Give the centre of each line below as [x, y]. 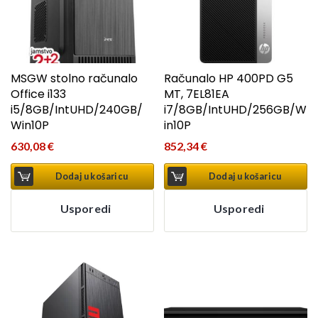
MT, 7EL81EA [197, 94]
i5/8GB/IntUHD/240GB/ [77, 110]
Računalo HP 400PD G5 [229, 79]
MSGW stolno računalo [74, 79]
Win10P [30, 126]
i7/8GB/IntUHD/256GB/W [236, 110]
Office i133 [38, 94]
